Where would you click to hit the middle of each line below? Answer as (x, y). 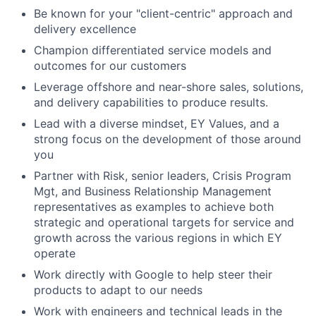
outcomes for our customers (110, 66)
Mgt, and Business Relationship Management (153, 191)
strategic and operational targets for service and (164, 222)
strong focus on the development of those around (168, 139)
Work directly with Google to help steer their (153, 274)
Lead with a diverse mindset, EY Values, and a (157, 123)
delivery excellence (85, 29)
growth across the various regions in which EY (158, 238)
